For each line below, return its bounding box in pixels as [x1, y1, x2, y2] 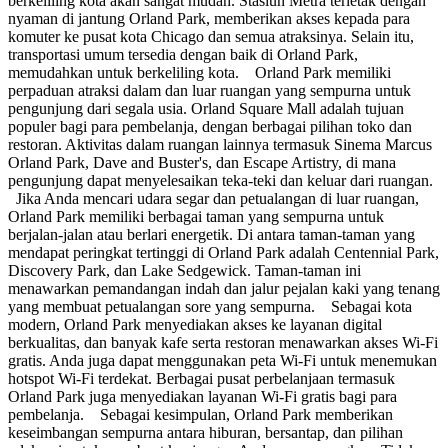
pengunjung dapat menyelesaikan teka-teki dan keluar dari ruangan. [8, 172, 437, 190]
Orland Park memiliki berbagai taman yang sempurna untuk [8, 208, 384, 226]
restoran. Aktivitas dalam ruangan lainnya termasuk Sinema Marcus [8, 136, 432, 154]
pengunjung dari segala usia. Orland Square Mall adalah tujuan [8, 100, 404, 118]
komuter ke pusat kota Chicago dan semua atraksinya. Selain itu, [8, 28, 414, 46]
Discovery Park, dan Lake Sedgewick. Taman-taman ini [8, 262, 361, 280]
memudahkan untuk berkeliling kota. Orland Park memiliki [8, 64, 391, 82]
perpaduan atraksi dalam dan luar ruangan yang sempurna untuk [8, 82, 411, 100]
